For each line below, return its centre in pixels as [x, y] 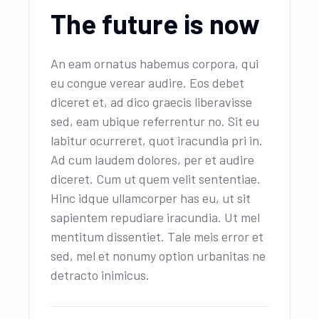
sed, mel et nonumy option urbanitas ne [158, 256]
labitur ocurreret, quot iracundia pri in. [157, 141]
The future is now [156, 24]
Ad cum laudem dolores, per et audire [153, 160]
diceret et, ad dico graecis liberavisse [152, 102]
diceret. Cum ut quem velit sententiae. [156, 179]
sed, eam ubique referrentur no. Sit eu [155, 121]
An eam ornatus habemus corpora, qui [155, 64]
